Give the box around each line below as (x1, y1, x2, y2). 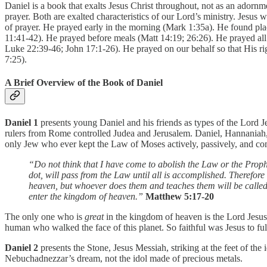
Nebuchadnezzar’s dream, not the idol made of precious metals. (5, 253, 243, 263)
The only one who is (5, 211, 85, 222)
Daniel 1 (5, 117, 38, 128)
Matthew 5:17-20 (145, 191, 214, 201)
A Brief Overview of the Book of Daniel (5, 77, 163, 88)
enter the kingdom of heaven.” (29, 191, 143, 201)
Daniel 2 (5, 242, 38, 253)
